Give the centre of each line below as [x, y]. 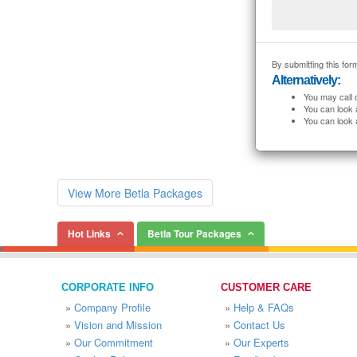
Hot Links [89, 233]
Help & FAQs [264, 307]
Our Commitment [114, 342]
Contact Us [259, 325]
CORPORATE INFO [108, 287]
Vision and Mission [118, 325]
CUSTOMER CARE [266, 287]
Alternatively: [306, 80]
